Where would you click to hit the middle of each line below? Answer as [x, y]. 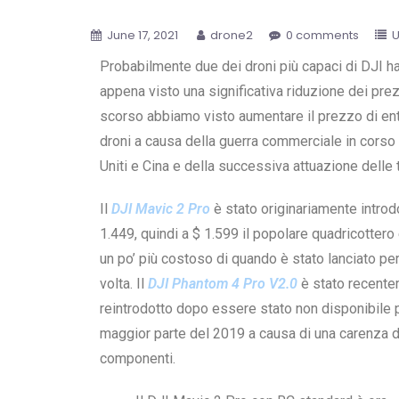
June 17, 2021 [142, 35]
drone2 [232, 35]
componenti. [138, 358]
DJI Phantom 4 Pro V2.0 [223, 284]
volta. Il [124, 284]
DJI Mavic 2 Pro [161, 209]
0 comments [322, 35]
